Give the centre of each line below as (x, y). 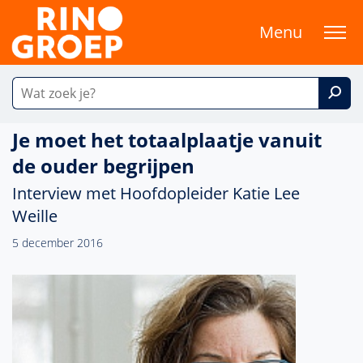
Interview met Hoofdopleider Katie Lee (156, 193)
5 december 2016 (58, 243)
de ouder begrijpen (103, 166)
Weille (35, 216)
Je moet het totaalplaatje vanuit (167, 140)
